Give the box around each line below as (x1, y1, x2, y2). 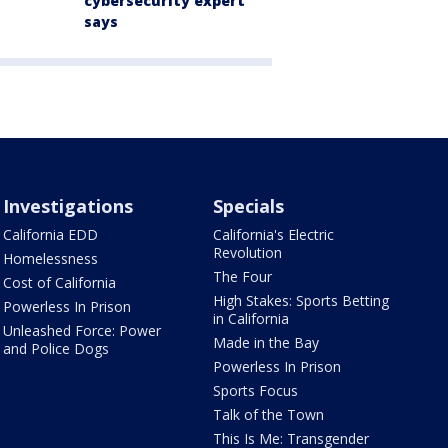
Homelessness (2, 249, 98, 269)
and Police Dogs (2, 339, 109, 359)
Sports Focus (213, 381, 299, 401)
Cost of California (2, 273, 116, 293)
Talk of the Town (213, 405, 325, 425)
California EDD (2, 225, 98, 245)
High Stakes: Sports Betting (213, 291, 390, 311)
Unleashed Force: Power (2, 321, 161, 341)
